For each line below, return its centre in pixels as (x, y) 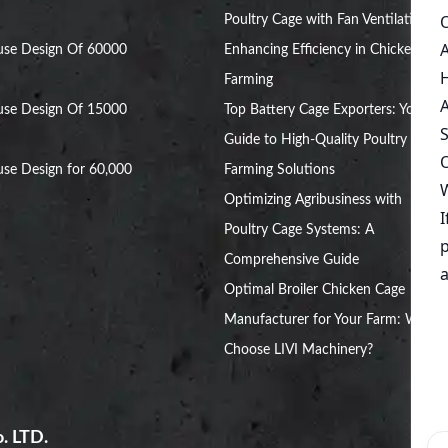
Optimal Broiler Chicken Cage (314, 290)
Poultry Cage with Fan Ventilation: (328, 20)
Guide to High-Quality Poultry (315, 140)
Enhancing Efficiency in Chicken (321, 50)
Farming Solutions (279, 170)
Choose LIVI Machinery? (298, 350)
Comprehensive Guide (291, 260)
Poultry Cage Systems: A (299, 230)
